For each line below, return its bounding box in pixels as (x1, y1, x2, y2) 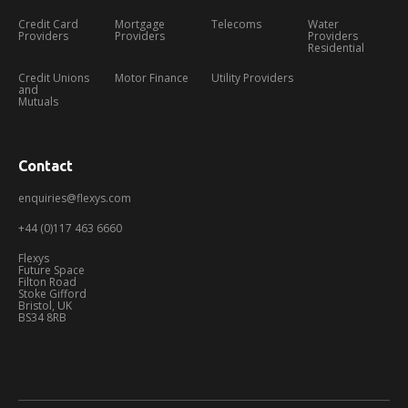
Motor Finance (115, 69, 189, 86)
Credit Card (18, 15, 78, 32)
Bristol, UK (18, 297, 72, 313)
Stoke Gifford (18, 285, 87, 301)
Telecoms (211, 15, 261, 32)
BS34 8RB (18, 309, 66, 325)
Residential (308, 39, 364, 56)
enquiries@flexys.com (18, 189, 131, 206)
